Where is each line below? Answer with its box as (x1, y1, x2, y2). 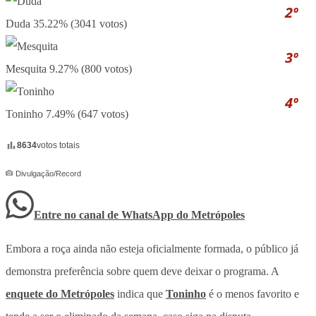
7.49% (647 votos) (46, 107, 128, 120)
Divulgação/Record (13, 169, 81, 178)
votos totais (37, 140, 80, 150)
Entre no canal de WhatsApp (34, 208, 176, 221)
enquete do (6, 287, 61, 300)
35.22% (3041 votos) (33, 17, 127, 30)
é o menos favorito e (206, 287, 299, 300)
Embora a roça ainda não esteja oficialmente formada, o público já (6, 242, 298, 255)
